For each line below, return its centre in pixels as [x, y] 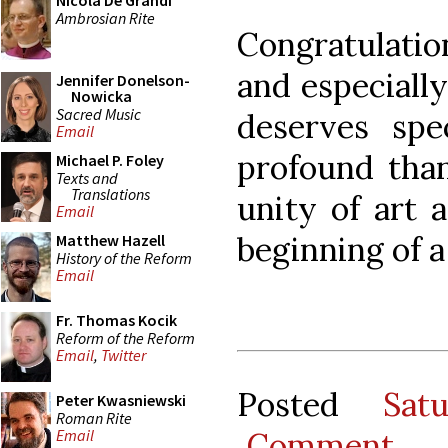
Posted [310, 404]
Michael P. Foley [110, 160]
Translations [110, 193]
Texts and [87, 177]
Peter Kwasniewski [121, 400]
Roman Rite [94, 417]
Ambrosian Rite [105, 17]
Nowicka [101, 96]
